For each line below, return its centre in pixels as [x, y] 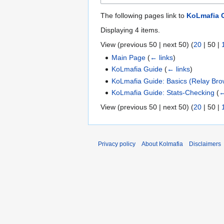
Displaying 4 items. [130, 30]
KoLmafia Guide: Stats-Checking [163, 92]
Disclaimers [205, 144]
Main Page [129, 57]
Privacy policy [117, 144]
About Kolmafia [162, 144]
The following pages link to [143, 15]
